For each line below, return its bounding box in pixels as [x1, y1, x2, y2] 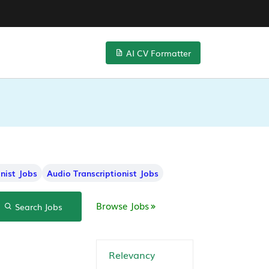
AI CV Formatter [124, 46, 191, 59]
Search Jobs [12, 201, 62, 213]
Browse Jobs [96, 199, 149, 212]
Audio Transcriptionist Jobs [47, 167, 159, 179]
